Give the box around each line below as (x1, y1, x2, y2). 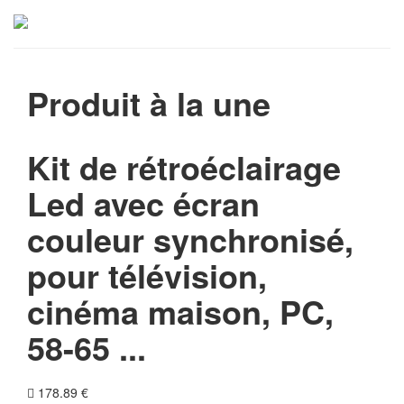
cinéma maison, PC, (27, 288, 334, 335)
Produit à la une (27, 79, 271, 126)
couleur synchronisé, (27, 216, 353, 262)
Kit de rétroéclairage (27, 143, 341, 190)
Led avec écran (27, 179, 260, 226)
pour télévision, (27, 252, 267, 298)
